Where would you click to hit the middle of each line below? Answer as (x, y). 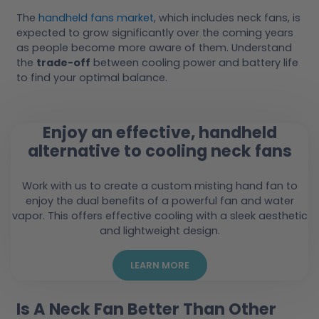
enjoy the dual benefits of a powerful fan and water (159, 200)
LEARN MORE (159, 265)
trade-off (63, 63)
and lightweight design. (159, 230)
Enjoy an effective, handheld (159, 132)
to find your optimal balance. (92, 78)
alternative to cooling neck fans (159, 151)
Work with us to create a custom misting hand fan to (159, 185)
